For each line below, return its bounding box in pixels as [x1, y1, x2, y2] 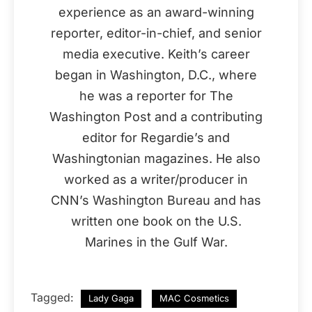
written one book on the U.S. [70, 213, 242, 228]
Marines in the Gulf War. [84, 234, 228, 249]
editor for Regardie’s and [82, 130, 230, 145]
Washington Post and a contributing [49, 109, 263, 124]
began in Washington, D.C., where [55, 67, 257, 82]
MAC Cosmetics [159, 292, 229, 304]
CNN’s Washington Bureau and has [51, 192, 261, 208]
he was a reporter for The [79, 88, 233, 103]
